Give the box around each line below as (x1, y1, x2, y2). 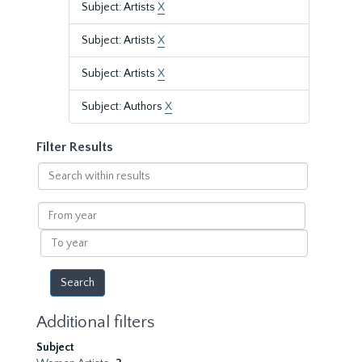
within (36, 179, 70, 192)
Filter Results (36, 140, 113, 154)
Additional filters (36, 313, 154, 331)
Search (36, 163, 73, 176)
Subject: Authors (82, 100, 165, 113)
